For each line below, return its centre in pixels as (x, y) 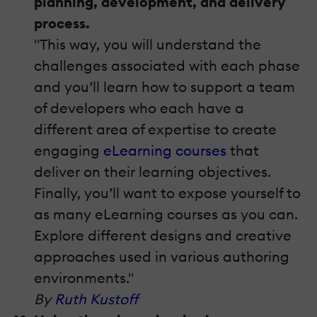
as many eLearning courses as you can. (166, 214)
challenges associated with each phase (167, 66)
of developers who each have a (139, 108)
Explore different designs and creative (163, 236)
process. (62, 23)
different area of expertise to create (155, 129)
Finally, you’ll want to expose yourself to (167, 193)
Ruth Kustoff (96, 299)
